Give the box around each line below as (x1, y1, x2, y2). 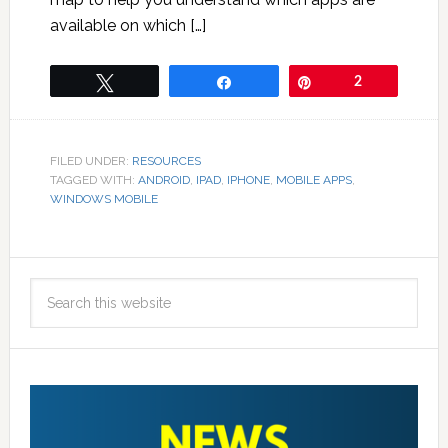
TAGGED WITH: (49, 173, 138, 188)
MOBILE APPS (275, 173, 352, 188)
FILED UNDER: (49, 154, 132, 169)
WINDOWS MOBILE (49, 192, 158, 207)
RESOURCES (131, 154, 201, 169)
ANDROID (137, 173, 190, 188)
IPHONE (226, 173, 270, 188)
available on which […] (49, 16, 206, 36)
